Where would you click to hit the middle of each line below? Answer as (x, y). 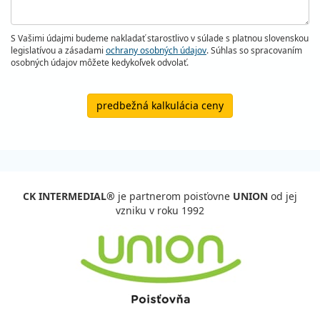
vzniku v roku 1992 (160, 210)
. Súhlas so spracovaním (254, 50)
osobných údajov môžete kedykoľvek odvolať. (100, 62)
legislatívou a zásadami (58, 50)
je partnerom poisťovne (174, 196)
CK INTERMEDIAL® (69, 196)
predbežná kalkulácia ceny (160, 105)
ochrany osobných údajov (156, 50)
